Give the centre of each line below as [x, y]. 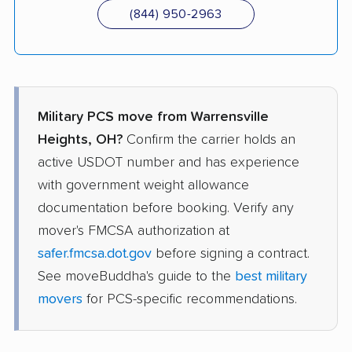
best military [271, 276]
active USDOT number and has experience [169, 162]
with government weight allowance [143, 185]
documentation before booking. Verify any [166, 208]
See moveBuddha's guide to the [136, 276]
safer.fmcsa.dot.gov [95, 253]
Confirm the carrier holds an [209, 139]
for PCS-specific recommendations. [190, 299]
